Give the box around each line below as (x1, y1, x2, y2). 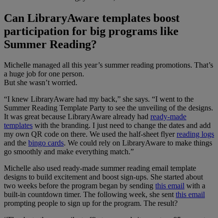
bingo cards (28, 138, 64, 147)
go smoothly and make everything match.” (4, 147, 134, 156)
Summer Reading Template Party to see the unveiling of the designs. (4, 103, 213, 112)
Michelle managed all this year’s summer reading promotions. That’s (4, 60, 213, 69)
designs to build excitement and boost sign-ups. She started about (4, 172, 203, 181)
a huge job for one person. (4, 69, 84, 78)
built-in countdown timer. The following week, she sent (4, 190, 176, 199)
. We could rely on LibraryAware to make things (64, 138, 212, 147)
